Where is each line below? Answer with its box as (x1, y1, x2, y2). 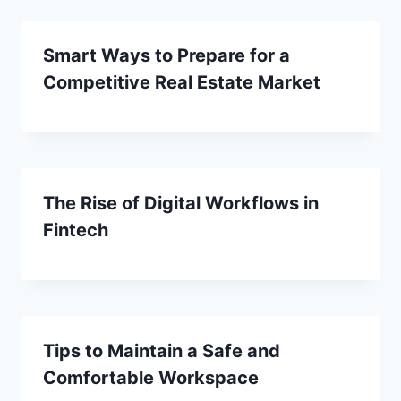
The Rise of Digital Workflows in (43, 192, 319, 214)
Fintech (43, 218, 113, 241)
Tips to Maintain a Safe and (43, 339, 280, 362)
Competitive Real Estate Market (43, 71, 320, 93)
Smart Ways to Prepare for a (43, 44, 290, 66)
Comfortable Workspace (43, 366, 259, 388)
